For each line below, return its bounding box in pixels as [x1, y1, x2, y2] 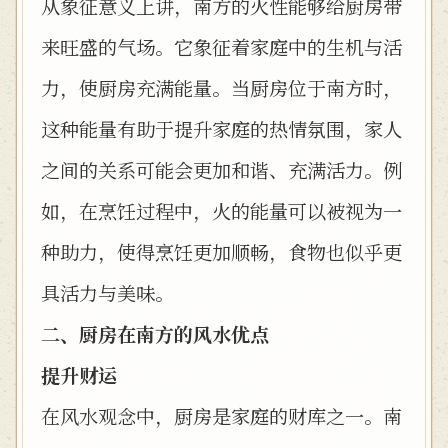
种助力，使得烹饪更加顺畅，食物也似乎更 [41, 238, 402, 265]
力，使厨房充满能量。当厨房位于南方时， [41, 74, 402, 101]
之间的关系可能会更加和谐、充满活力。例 [41, 156, 402, 183]
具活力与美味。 [41, 279, 174, 306]
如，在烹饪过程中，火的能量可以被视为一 [41, 197, 402, 224]
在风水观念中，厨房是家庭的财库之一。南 [41, 402, 402, 429]
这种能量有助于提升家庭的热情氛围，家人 [41, 115, 402, 142]
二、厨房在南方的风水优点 [41, 320, 269, 347]
